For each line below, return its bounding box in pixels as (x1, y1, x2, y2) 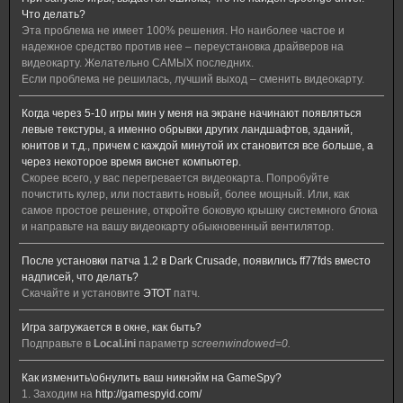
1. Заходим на (22, 388, 95, 400)
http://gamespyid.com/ (95, 388, 201, 400)
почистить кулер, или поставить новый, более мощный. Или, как (22, 188, 349, 201)
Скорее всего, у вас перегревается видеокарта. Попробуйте (22, 172, 329, 184)
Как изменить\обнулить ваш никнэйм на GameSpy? (22, 372, 282, 384)
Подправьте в (22, 337, 94, 350)
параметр (136, 337, 192, 350)
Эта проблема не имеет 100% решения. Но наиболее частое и (22, 24, 345, 37)
